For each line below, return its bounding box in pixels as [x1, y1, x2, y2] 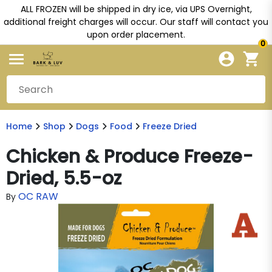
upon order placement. [87, 29, 185, 41]
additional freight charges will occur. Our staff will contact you [4, 16, 268, 28]
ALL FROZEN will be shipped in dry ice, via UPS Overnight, [20, 3, 252, 15]
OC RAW [18, 189, 58, 203]
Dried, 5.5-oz [6, 166, 121, 191]
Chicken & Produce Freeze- [6, 144, 253, 169]
